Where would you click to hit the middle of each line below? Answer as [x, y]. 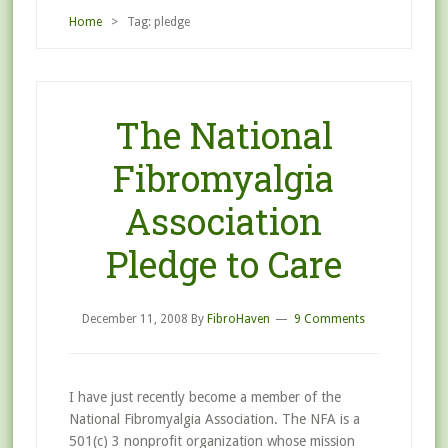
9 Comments [330, 319]
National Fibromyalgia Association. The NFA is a [214, 419]
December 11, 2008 [135, 319]
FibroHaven [239, 319]
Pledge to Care [223, 264]
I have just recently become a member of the [204, 397]
